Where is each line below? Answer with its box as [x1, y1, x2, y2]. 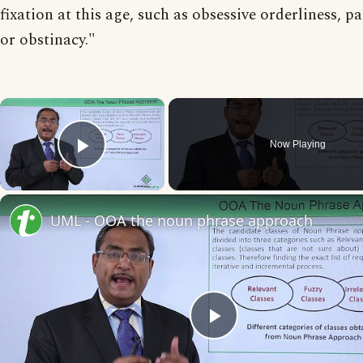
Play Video [82, 154, 199, 181]
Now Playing [270, 139, 327, 150]
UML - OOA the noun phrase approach [50, 211, 313, 230]
